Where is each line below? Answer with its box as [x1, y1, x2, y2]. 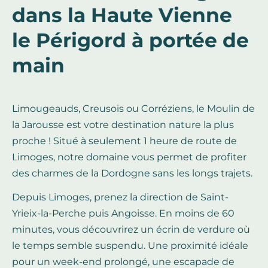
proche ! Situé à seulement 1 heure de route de [12, 135, 237, 147]
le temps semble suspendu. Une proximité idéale [12, 240, 248, 252]
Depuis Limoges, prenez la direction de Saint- [12, 191, 229, 203]
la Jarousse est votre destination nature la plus [12, 119, 234, 131]
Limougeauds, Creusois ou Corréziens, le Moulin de [12, 103, 255, 115]
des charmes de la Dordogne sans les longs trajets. [12, 167, 252, 179]
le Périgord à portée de [12, 28, 249, 53]
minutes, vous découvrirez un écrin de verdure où [12, 224, 250, 236]
